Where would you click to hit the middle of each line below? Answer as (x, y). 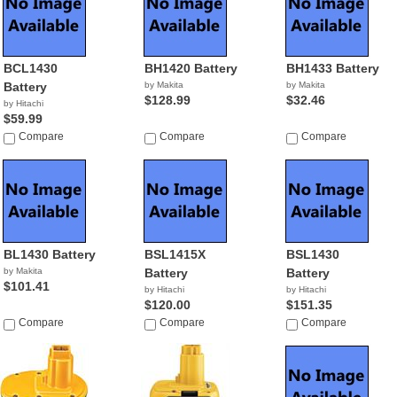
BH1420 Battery (191, 68)
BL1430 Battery (50, 254)
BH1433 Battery (332, 68)
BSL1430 (312, 254)
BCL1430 (31, 68)
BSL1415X (175, 254)
